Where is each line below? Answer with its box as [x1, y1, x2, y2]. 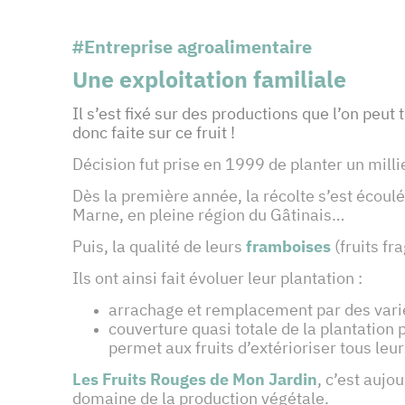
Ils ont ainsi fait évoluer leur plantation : [72, 268, 366, 289]
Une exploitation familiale [72, 64, 346, 95]
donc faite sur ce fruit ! [72, 122, 239, 144]
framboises [246, 236, 331, 258]
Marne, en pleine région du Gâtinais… [72, 204, 352, 226]
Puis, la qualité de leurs [72, 236, 242, 258]
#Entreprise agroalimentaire [72, 34, 312, 60]
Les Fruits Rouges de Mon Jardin [72, 369, 317, 391]
